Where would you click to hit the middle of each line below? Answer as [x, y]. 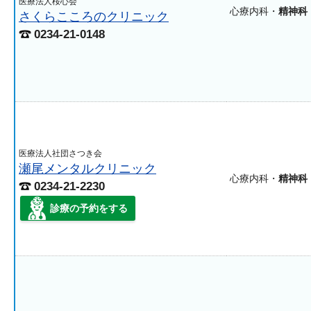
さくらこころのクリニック [94, 16]
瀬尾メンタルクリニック [87, 168]
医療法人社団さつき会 [60, 153]
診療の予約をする [89, 208]
